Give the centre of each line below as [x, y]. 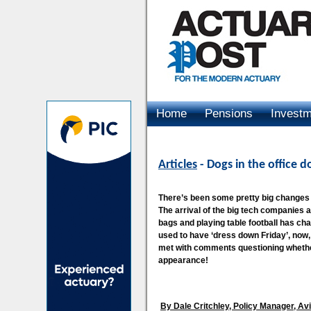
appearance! [183, 260]
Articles [178, 165]
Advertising [185, 138]
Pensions [229, 114]
